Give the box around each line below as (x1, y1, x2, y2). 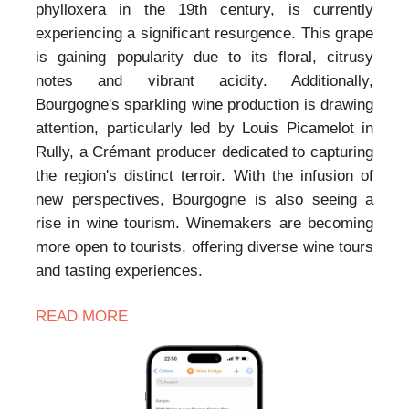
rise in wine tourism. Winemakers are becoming (36, 215, 373, 233)
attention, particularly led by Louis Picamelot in (36, 120, 373, 138)
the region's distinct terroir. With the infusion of (36, 167, 373, 185)
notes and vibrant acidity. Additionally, (36, 72, 373, 90)
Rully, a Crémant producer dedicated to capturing (36, 143, 373, 162)
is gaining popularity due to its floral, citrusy (36, 48, 373, 67)
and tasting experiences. (36, 262, 203, 280)
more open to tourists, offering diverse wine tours (36, 238, 373, 257)
